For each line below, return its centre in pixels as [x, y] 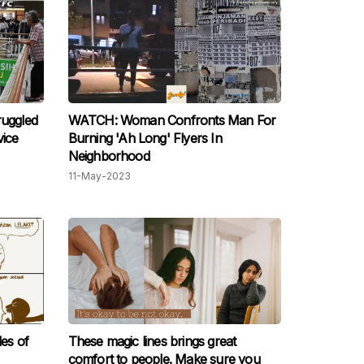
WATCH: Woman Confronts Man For [172, 121]
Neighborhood [108, 156]
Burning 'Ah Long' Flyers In [145, 139]
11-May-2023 [99, 176]
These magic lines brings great [152, 342]
